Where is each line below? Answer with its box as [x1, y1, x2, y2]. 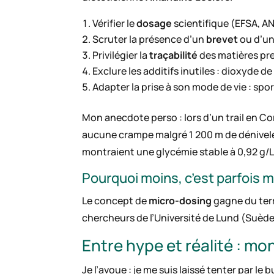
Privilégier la [92, 48, 150, 62]
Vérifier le [92, 17, 137, 31]
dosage [136, 17, 172, 31]
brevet [206, 32, 239, 46]
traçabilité [149, 48, 198, 62]
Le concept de [82, 194, 149, 208]
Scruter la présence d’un [92, 32, 207, 46]
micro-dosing [149, 194, 212, 208]
